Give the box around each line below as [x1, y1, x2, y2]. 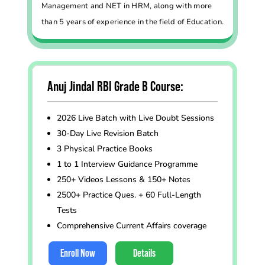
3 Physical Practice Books [56, 143, 153, 154]
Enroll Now [60, 248, 95, 259]
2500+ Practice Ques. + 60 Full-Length [56, 189, 201, 201]
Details [132, 248, 156, 259]
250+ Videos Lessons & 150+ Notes [56, 173, 190, 185]
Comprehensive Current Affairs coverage [56, 219, 206, 231]
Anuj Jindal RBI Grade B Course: [47, 79, 183, 94]
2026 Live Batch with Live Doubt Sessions [56, 112, 214, 124]
